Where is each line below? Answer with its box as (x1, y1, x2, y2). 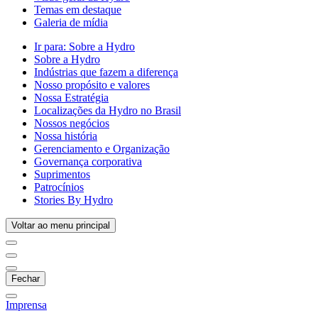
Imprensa (6, 299, 47, 311)
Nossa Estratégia (34, 92, 109, 104)
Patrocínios (34, 181, 84, 193)
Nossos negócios (34, 117, 109, 129)
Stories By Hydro (34, 194, 113, 206)
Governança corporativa (34, 155, 142, 168)
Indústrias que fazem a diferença (34, 66, 178, 78)
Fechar (11, 273, 40, 284)
